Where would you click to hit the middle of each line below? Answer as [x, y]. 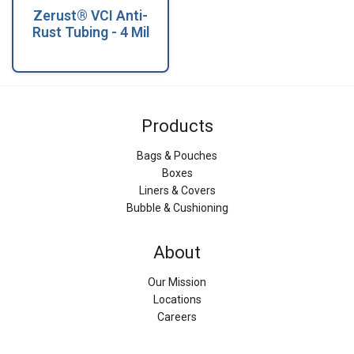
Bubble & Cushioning [177, 207]
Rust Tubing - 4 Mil [90, 33]
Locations [177, 300]
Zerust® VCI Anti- [90, 16]
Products [177, 126]
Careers [177, 317]
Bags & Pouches [177, 155]
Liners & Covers [177, 190]
